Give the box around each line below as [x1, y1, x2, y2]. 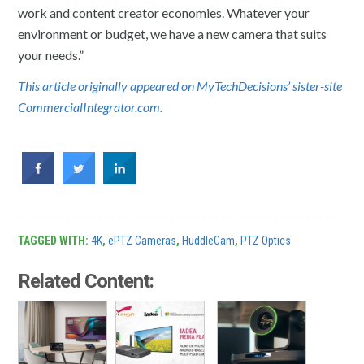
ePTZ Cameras [108, 234, 177, 248]
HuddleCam [182, 234, 236, 248]
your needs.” [18, 47, 84, 63]
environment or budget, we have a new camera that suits [18, 26, 327, 42]
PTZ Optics [240, 234, 292, 248]
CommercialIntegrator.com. [18, 99, 166, 115]
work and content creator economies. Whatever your [18, 5, 310, 21]
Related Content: [18, 270, 154, 293]
